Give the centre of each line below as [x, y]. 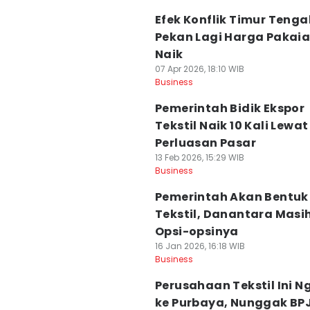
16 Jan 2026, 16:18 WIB [200, 246]
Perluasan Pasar [206, 143]
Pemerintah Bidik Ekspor [230, 108]
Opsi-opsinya [197, 231]
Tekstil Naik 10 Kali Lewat [232, 126]
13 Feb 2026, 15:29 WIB [200, 157]
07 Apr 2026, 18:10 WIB [200, 69]
